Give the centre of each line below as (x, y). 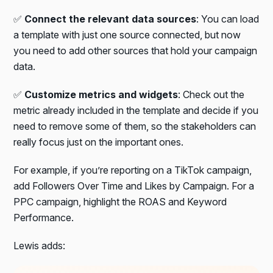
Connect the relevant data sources (111, 19)
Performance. (44, 217)
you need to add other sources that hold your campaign (136, 50)
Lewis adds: (40, 245)
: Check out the (211, 94)
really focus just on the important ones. (99, 142)
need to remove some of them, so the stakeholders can (135, 126)
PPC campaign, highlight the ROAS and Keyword (120, 201)
